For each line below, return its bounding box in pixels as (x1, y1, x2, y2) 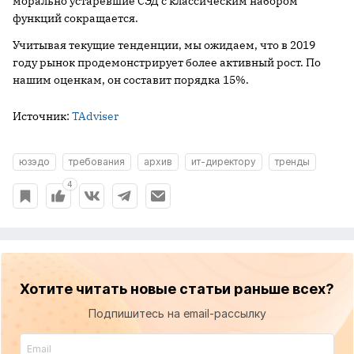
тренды (275, 156, 310, 168)
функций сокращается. (13, 11, 138, 26)
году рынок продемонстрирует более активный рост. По (13, 55, 321, 70)
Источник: (13, 109, 72, 124)
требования (69, 156, 125, 168)
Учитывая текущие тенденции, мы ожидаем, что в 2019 (13, 38, 315, 53)
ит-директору (191, 156, 256, 168)
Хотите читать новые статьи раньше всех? (20, 281, 334, 298)
